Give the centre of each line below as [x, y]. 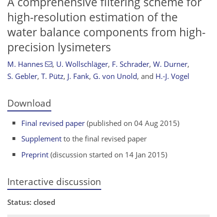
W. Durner [170, 64]
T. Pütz [52, 76]
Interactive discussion [54, 181]
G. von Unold [115, 76]
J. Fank [78, 76]
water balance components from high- [106, 32]
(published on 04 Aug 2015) [132, 123]
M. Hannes [25, 64]
